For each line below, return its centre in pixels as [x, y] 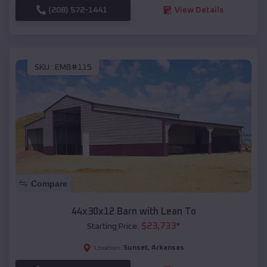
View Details [199, 10]
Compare [49, 183]
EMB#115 [73, 68]
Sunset [136, 248]
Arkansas [168, 248]
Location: [108, 248]
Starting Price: [113, 226]
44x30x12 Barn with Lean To [133, 211]
